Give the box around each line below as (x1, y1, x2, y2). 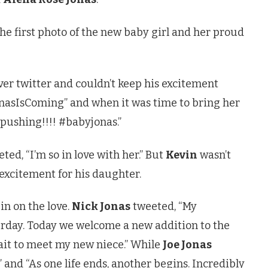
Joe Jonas (163, 238, 212, 252)
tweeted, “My (130, 200, 197, 214)
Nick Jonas (72, 200, 130, 214)
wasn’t (197, 148, 231, 162)
